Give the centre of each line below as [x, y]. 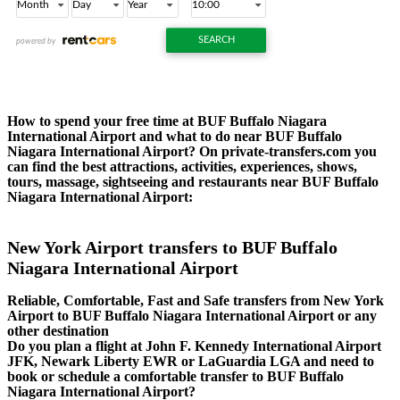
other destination [58, 331]
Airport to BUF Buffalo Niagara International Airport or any [192, 316]
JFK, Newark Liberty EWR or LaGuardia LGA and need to [191, 362]
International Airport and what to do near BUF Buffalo [175, 136]
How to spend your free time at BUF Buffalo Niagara [167, 121]
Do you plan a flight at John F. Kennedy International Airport [194, 346]
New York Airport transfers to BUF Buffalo [172, 247]
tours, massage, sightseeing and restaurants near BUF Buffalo [193, 181]
